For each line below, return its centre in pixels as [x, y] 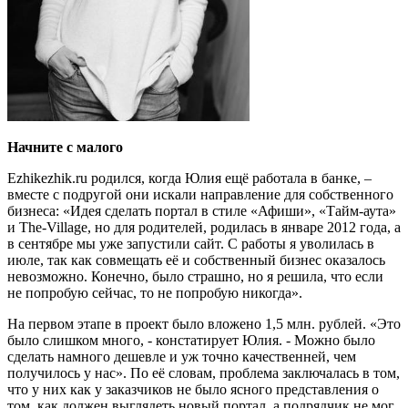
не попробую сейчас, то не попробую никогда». [157, 293]
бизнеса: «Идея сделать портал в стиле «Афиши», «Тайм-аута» [202, 211]
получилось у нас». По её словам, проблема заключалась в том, [204, 373]
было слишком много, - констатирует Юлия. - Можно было [191, 340]
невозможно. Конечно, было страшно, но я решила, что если [195, 276]
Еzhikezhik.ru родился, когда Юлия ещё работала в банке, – [189, 178]
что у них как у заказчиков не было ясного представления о [193, 389]
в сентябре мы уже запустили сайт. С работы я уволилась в [191, 244]
